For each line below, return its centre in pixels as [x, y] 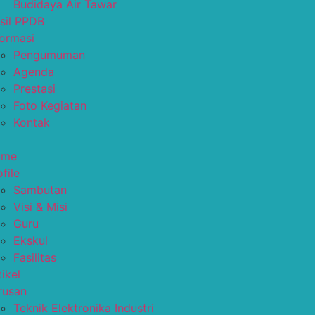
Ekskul [31, 240]
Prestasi [34, 89]
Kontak [32, 122]
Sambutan [40, 190]
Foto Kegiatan [50, 105]
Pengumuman [49, 55]
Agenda [34, 72]
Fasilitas [35, 257]
